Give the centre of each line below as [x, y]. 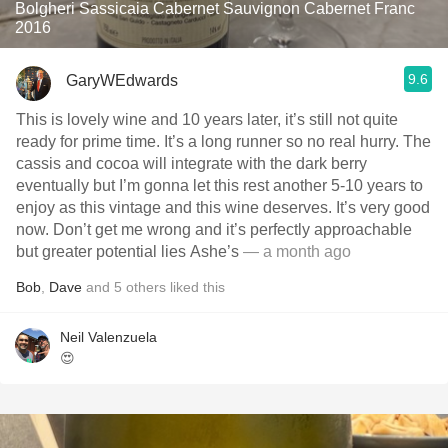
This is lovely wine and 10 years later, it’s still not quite [207, 119]
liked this [195, 287]
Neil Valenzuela [108, 337]
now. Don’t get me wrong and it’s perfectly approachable [214, 229]
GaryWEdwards [122, 80]
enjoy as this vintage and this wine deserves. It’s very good [223, 207]
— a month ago [295, 251]
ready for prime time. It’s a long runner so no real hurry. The [223, 141]
